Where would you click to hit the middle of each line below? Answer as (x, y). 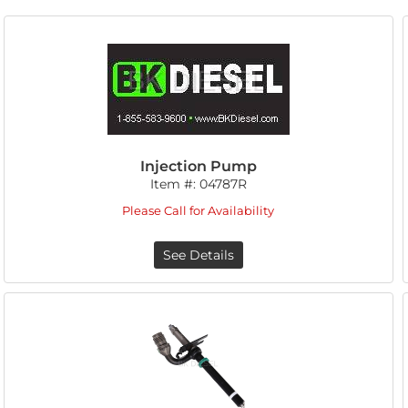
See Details (198, 255)
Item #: (174, 184)
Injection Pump (198, 166)
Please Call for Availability (199, 210)
